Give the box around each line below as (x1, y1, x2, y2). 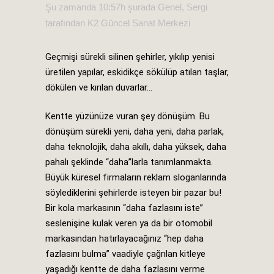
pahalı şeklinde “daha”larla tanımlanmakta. (45, 156, 213, 168)
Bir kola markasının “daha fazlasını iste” (45, 202, 203, 213)
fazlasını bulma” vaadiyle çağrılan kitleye (45, 248, 206, 259)
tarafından (45, 17, 87, 28)
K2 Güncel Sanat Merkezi (87, 17, 190, 28)
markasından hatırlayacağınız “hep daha (45, 232, 204, 244)
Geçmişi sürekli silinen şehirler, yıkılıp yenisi (45, 51, 215, 62)
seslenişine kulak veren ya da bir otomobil (45, 217, 212, 229)
